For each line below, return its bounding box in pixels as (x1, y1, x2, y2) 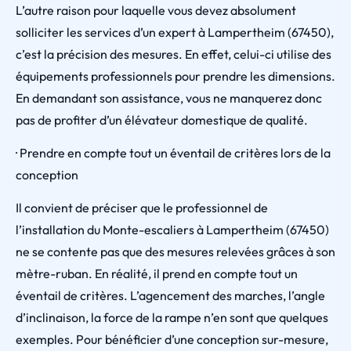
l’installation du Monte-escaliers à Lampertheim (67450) (16, 222, 329, 237)
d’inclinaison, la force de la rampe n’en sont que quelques (16, 309, 328, 325)
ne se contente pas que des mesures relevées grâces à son (16, 244, 335, 259)
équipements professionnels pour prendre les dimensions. (16, 68, 335, 84)
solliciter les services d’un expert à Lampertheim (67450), (16, 24, 334, 40)
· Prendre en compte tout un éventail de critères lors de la (16, 145, 331, 161)
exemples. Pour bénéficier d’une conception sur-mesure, (16, 331, 328, 347)
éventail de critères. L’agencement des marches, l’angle (16, 288, 325, 303)
